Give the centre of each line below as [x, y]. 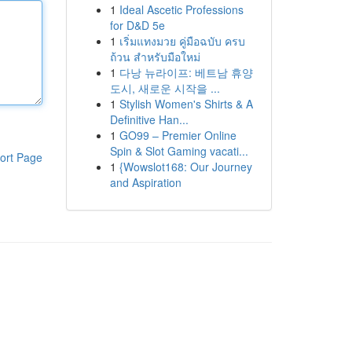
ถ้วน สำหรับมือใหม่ [155, 57]
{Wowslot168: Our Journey [185, 167]
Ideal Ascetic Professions [181, 9]
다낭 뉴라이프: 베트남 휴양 [186, 72]
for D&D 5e [137, 25]
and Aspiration [145, 182]
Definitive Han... [149, 119]
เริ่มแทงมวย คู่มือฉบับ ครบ [182, 41]
